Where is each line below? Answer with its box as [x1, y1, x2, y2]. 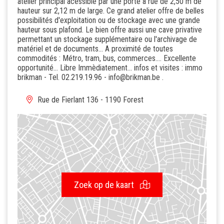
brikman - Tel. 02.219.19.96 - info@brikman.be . [17, 72, 163, 82]
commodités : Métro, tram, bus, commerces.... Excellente [17, 53, 196, 63]
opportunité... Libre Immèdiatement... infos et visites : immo [17, 62, 202, 72]
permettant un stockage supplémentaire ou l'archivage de [17, 34, 197, 44]
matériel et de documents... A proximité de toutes [17, 43, 173, 53]
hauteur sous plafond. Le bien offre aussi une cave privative [17, 24, 202, 34]
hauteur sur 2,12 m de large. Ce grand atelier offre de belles [17, 5, 204, 15]
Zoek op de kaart [74, 179, 136, 190]
